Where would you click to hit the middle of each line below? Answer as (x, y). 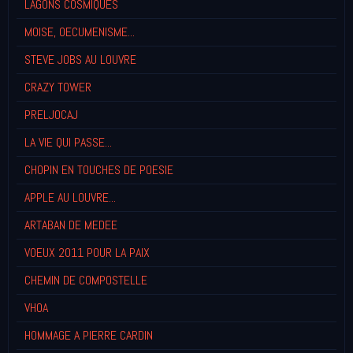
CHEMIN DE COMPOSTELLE (86, 280)
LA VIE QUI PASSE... (68, 142)
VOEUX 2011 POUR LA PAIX (87, 252)
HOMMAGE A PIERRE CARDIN (89, 335)
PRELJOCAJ (51, 114)
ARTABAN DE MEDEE (71, 225)
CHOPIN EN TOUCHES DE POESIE (99, 169)
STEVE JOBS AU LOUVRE (80, 59)
